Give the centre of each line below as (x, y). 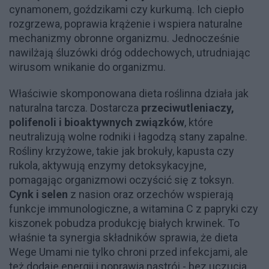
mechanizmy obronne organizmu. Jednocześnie (124, 38)
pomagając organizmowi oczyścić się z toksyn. (122, 180)
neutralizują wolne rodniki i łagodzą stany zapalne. (128, 136)
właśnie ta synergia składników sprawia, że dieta (123, 237)
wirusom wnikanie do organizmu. (87, 67)
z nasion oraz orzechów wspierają (151, 194)
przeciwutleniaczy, (188, 107)
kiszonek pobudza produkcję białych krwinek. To (124, 223)
